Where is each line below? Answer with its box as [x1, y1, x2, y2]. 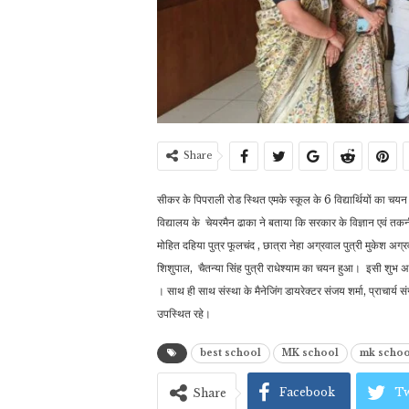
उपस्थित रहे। [157, 307, 211, 321]
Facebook [279, 385, 335, 400]
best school [200, 347, 261, 360]
